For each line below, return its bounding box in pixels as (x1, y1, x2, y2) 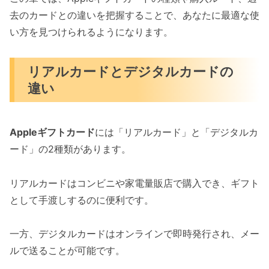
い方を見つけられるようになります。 (10, 25, 173, 38)
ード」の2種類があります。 (10, 142, 131, 155)
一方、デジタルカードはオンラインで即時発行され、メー (10, 228, 259, 240)
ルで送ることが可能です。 (10, 244, 125, 257)
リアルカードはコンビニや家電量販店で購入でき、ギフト (10, 177, 259, 189)
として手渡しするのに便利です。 (10, 193, 154, 206)
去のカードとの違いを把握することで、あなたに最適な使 (10, 8, 259, 21)
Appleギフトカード (10, 125, 95, 138)
